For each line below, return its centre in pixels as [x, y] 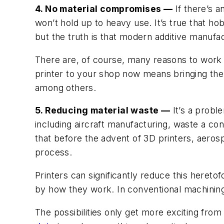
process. [54, 152]
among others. [66, 87]
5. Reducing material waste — [103, 110]
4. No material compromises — [104, 9]
